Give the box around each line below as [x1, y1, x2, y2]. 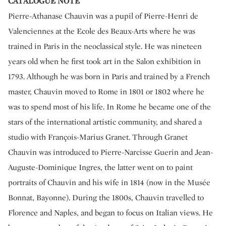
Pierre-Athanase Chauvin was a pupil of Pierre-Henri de [8, 11, 198, 21]
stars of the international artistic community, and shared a [8, 117, 202, 127]
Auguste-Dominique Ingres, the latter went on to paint [8, 162, 193, 173]
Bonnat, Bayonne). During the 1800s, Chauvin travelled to [8, 192, 204, 203]
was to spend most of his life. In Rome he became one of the [8, 101, 211, 112]
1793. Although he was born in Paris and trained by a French [8, 71, 210, 82]
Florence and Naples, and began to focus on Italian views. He [8, 207, 213, 218]
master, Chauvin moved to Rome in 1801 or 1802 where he [8, 86, 204, 97]
